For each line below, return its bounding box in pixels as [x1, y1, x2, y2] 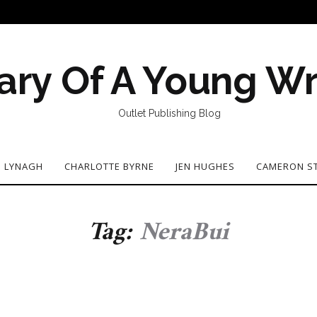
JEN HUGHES [175, 160, 235, 173]
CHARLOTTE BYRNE [64, 160, 154, 173]
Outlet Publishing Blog [117, 108, 221, 119]
